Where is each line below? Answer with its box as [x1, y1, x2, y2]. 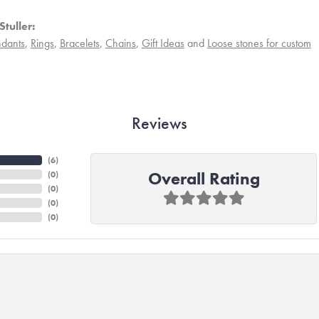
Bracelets [59, 36, 100, 51]
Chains [105, 36, 136, 51]
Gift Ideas [141, 36, 184, 51]
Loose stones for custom [206, 36, 311, 51]
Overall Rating [147, 167, 260, 190]
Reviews [132, 112, 187, 134]
